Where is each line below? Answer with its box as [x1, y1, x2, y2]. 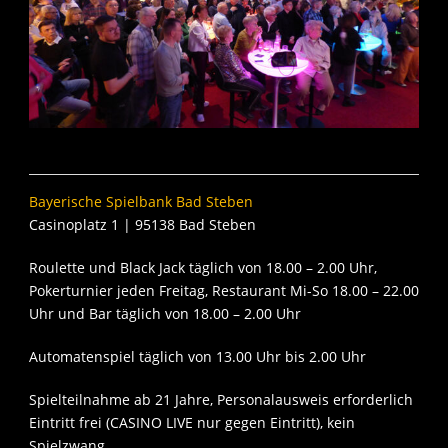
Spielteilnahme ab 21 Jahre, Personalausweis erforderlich [29, 390, 413, 410]
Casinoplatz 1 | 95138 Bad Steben [29, 215, 256, 235]
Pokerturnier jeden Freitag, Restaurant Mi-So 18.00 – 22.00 [29, 281, 419, 301]
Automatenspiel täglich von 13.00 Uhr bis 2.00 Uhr [29, 347, 366, 367]
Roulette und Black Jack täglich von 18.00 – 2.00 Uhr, [29, 258, 377, 278]
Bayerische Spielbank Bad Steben [29, 192, 253, 212]
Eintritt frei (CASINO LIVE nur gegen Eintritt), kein [29, 413, 355, 433]
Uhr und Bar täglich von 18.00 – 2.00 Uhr [29, 304, 301, 324]
